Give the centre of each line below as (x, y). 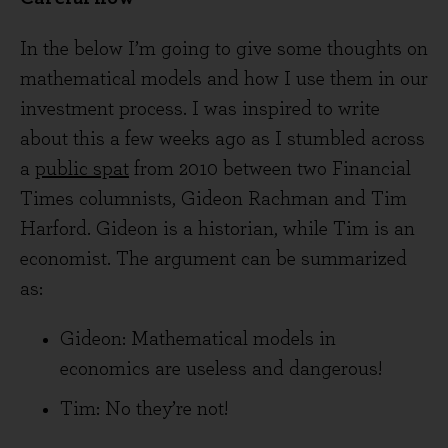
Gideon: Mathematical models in (198, 339)
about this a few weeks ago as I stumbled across (222, 139)
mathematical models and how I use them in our (224, 79)
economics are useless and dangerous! (221, 369)
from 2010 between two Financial (270, 169)
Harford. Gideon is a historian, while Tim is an (217, 229)
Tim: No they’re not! (144, 409)
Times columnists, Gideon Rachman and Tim (213, 199)
